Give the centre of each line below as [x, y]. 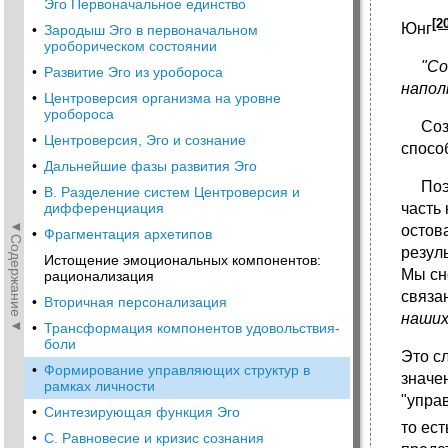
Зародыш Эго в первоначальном [151, 30]
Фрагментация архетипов [128, 234]
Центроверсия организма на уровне [162, 98]
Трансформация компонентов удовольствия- [192, 328]
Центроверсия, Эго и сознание [145, 140]
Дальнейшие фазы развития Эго [150, 166]
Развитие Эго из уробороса [133, 72]
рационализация [99, 276]
